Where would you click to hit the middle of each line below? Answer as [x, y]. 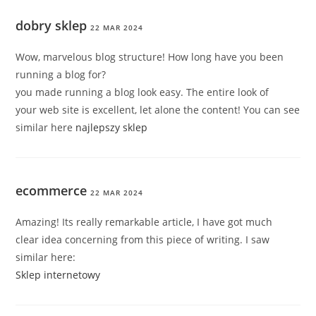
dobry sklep [51, 26]
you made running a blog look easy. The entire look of [142, 92]
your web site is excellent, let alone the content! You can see [158, 110]
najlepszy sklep [112, 128]
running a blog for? [61, 75]
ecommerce [51, 191]
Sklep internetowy [58, 275]
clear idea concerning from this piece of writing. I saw [143, 240]
